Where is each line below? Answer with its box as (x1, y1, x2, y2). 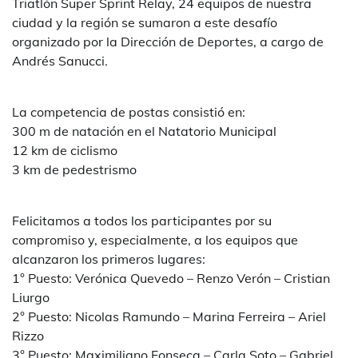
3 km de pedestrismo (12, 161, 137, 178)
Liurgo (12, 289, 53, 306)
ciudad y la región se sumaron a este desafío (12, 14, 277, 31)
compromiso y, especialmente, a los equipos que (12, 232, 298, 249)
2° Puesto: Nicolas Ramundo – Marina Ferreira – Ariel (12, 308, 326, 325)
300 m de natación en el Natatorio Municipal (12, 123, 276, 140)
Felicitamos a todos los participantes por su (12, 213, 272, 229)
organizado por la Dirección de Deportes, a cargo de (12, 34, 324, 50)
